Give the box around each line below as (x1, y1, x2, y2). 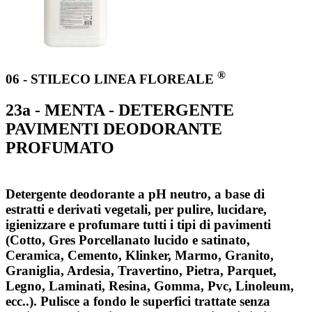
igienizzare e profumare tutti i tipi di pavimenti (6, 217, 271, 232)
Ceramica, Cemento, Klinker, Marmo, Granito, (6, 247, 274, 263)
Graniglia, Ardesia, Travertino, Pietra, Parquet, (6, 263, 276, 278)
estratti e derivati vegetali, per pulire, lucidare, (6, 201, 267, 217)
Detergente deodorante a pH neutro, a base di (6, 186, 265, 201)
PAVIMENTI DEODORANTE (6, 119, 222, 138)
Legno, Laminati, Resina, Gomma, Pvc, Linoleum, (6, 278, 294, 293)
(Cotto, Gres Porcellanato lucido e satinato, (6, 232, 250, 247)
